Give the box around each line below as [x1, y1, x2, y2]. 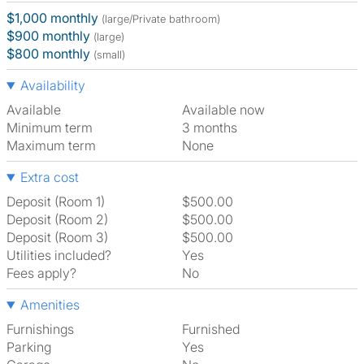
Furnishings [6, 321, 74, 337]
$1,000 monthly [6, 10, 98, 26]
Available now [190, 102, 265, 118]
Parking [6, 339, 51, 355]
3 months [190, 119, 237, 136]
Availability [19, 77, 85, 93]
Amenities [19, 297, 80, 313]
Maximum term [6, 137, 96, 154]
